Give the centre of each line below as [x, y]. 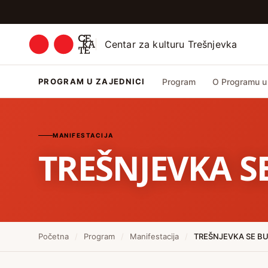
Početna [54, 236]
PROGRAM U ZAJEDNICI [92, 81]
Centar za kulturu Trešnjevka [171, 44]
